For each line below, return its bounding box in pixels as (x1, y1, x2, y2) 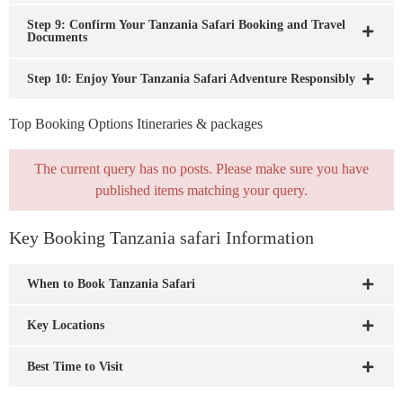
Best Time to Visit (27, 360, 123, 373)
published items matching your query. (95, 183, 308, 198)
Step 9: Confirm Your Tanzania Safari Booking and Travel (27, 18, 345, 31)
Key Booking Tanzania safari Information (9, 228, 314, 247)
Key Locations (27, 318, 104, 332)
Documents (27, 31, 87, 44)
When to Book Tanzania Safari (27, 277, 195, 291)
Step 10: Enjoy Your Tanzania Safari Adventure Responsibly (27, 72, 355, 85)
